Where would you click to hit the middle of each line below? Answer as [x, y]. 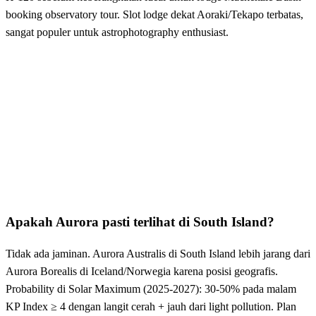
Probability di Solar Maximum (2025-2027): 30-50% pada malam [151, 289]
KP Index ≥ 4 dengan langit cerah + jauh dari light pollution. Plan [151, 307]
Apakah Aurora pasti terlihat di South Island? [140, 221]
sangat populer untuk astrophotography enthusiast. [117, 32]
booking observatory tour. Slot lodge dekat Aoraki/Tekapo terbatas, [154, 14]
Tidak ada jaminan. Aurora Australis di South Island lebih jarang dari [158, 254]
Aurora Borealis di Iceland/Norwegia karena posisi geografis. [142, 272]
